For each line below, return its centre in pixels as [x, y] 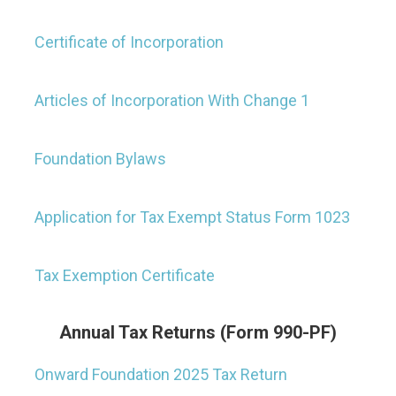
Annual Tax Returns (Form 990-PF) [198, 332]
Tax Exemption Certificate [125, 275]
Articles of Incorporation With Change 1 [172, 100]
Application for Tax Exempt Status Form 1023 [192, 217]
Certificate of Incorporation [129, 42]
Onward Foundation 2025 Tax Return [161, 374]
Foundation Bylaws [100, 158]
